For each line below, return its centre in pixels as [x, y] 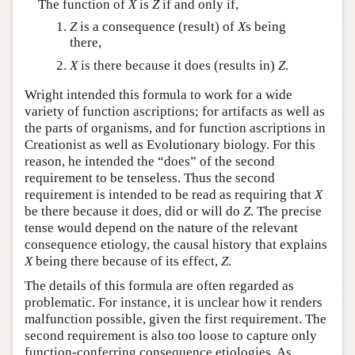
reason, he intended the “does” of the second [150, 161]
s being [265, 27]
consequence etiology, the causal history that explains [176, 244]
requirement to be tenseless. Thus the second [150, 178]
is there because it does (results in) [177, 65]
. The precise [286, 211]
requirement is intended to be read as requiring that [170, 195]
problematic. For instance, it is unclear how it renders [174, 302]
